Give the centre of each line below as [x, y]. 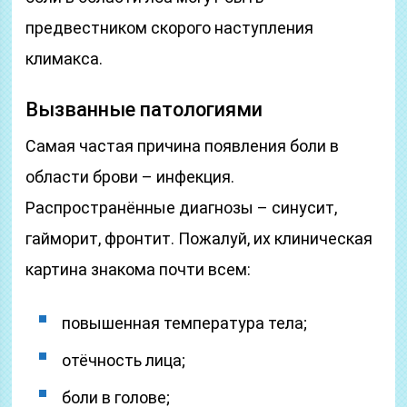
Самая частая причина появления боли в [183, 146]
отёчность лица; [124, 360]
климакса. [65, 59]
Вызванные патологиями [144, 109]
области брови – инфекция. [130, 177]
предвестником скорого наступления [170, 28]
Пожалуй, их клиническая [276, 238]
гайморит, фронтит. [102, 238]
